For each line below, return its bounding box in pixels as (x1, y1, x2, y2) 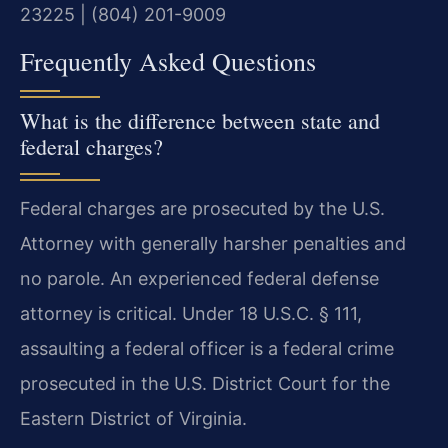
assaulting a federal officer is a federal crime (20, 338, 394, 360)
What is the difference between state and (20, 106, 380, 136)
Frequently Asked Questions (20, 44, 316, 79)
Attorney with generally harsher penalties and (20, 233, 406, 255)
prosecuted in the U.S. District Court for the (20, 373, 390, 395)
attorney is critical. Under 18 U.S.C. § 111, (20, 303, 362, 325)
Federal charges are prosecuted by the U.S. (20, 198, 385, 220)
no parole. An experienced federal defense (20, 268, 379, 290)
